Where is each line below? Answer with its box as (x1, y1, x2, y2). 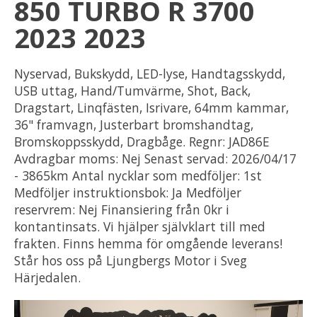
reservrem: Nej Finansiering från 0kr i (14, 200, 229, 218)
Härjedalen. (14, 268, 81, 286)
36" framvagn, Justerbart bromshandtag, (14, 115, 253, 133)
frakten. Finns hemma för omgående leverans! (14, 234, 282, 252)
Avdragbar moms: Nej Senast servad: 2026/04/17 (14, 149, 296, 167)
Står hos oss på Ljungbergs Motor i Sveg (14, 251, 247, 269)
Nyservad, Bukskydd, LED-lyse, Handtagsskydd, (14, 64, 285, 82)
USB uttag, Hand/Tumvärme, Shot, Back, (14, 81, 250, 99)
